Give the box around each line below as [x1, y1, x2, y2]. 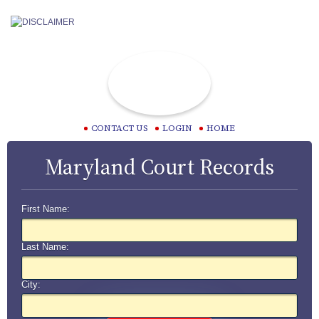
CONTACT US [91, 122, 148, 134]
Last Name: [21, 241, 69, 252]
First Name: [21, 204, 70, 214]
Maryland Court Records [45, 152, 274, 182]
